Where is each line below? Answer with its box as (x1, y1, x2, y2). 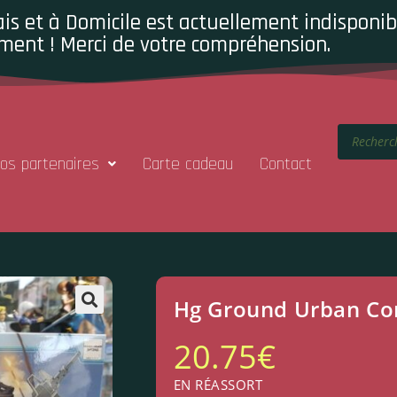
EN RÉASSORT (173, 375, 263, 393)
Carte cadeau (142, 152, 233, 175)
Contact (259, 152, 312, 175)
